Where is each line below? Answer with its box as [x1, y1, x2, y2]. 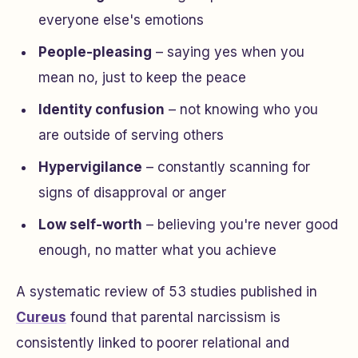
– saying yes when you [152, 44, 304, 60]
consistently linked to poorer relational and [16, 335, 289, 351]
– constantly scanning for [142, 159, 310, 175]
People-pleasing [38, 44, 152, 60]
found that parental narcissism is [66, 309, 280, 325]
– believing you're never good [142, 217, 338, 233]
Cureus [16, 309, 66, 325]
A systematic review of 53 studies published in [16, 284, 317, 300]
